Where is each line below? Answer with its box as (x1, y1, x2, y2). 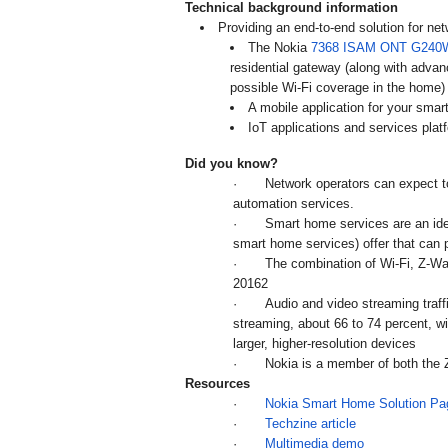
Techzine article (265, 416, 356, 432)
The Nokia (247, 40, 311, 56)
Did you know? (185, 156, 278, 172)
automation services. (233, 196, 354, 212)
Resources (185, 376, 250, 392)
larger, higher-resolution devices (233, 336, 416, 352)
